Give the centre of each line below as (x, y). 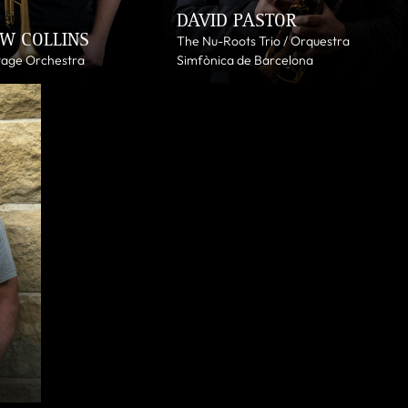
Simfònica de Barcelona (245, 60)
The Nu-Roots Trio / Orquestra (264, 41)
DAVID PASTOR (237, 20)
